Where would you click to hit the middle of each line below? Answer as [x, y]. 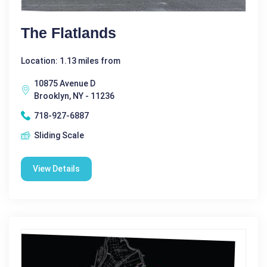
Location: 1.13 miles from [71, 60]
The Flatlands [69, 32]
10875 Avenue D [65, 83]
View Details [56, 168]
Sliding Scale [59, 135]
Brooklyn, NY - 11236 [74, 96]
